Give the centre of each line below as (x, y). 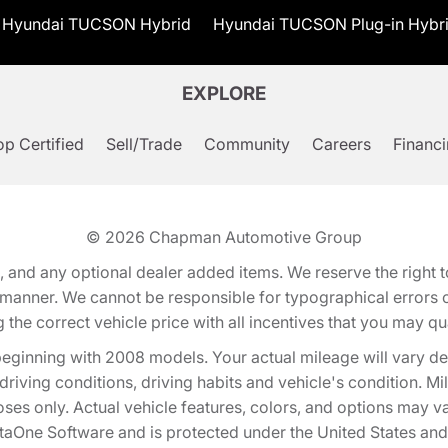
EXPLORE (224, 93)
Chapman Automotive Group (255, 236)
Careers (341, 143)
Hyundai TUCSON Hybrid (96, 23)
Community (246, 143)
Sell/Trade (143, 143)
